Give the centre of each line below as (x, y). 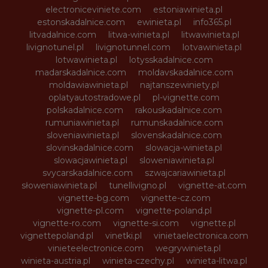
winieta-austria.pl (56, 261)
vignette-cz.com (176, 198)
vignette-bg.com (93, 198)
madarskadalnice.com (80, 72)
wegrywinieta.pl (188, 248)
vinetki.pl (123, 236)
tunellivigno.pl (138, 185)
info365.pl (212, 22)
